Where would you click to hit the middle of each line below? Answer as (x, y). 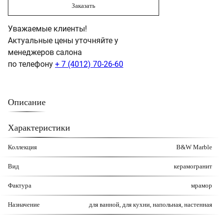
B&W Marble (194, 147)
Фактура (20, 186)
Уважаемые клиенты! (47, 29)
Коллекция (22, 147)
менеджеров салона (45, 53)
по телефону (31, 64)
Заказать (83, 5)
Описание (27, 102)
